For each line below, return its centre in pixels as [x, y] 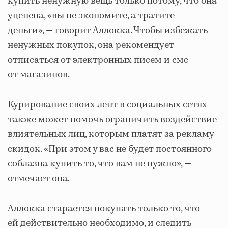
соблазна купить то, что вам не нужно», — [99, 164]
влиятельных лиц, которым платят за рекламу [111, 134]
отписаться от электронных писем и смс [98, 60]
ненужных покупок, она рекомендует [91, 45]
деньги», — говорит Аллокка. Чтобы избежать [108, 31]
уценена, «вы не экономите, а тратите [91, 16]
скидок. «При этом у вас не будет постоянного [110, 149]
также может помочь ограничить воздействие [112, 120]
